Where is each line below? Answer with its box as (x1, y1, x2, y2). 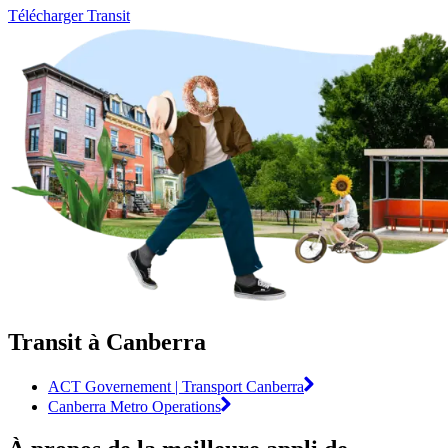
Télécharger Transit (8, 6, 130, 24)
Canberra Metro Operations (48, 397, 221, 415)
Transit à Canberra (8, 328, 206, 355)
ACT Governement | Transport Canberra (48, 377, 304, 395)
